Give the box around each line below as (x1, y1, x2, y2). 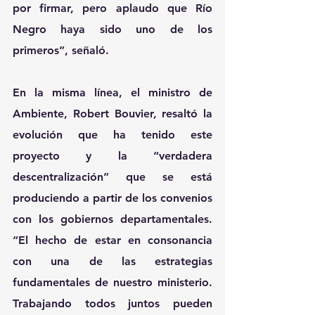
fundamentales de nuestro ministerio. (13, 275, 212, 289)
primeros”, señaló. (13, 43, 109, 57)
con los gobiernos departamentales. (13, 212, 212, 226)
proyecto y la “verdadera (13, 148, 212, 162)
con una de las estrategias (13, 254, 212, 268)
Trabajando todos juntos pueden (13, 296, 212, 310)
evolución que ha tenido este (13, 127, 212, 141)
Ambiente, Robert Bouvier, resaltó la (13, 106, 212, 120)
